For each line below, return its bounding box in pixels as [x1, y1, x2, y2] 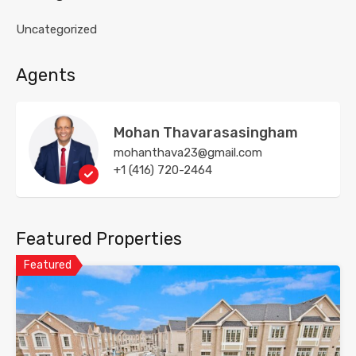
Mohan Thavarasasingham [114, 124, 298, 142]
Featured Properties [16, 228, 182, 250]
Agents [16, 64, 75, 87]
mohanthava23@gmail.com [114, 145, 262, 161]
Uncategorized [16, 22, 97, 37]
